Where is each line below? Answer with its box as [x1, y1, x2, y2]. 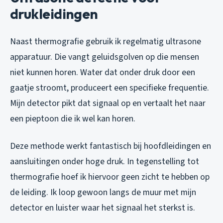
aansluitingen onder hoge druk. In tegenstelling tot [10, 155, 199, 168]
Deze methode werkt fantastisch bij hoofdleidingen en [10, 140, 211, 153]
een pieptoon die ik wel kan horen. [10, 112, 135, 125]
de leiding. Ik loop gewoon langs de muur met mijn [10, 186, 196, 199]
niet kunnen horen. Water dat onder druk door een [10, 66, 195, 79]
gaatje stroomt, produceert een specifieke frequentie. [10, 82, 209, 95]
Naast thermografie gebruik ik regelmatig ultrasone [10, 35, 201, 48]
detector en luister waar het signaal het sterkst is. [10, 202, 195, 215]
